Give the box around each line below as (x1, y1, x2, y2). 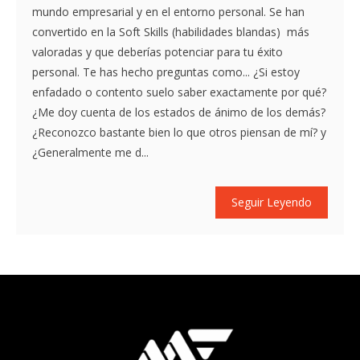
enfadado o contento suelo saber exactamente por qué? (32, 84, 326, 100)
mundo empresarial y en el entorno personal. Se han (32, 3, 305, 19)
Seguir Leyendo (231, 194, 312, 210)
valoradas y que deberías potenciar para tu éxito (32, 43, 283, 59)
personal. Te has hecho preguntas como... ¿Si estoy (32, 63, 300, 80)
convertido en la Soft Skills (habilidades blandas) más (32, 23, 309, 39)
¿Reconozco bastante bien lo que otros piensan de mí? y (32, 124, 326, 140)
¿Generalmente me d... (32, 144, 149, 160)
